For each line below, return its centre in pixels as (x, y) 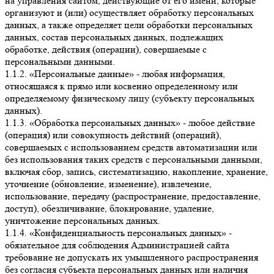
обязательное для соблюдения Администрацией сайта (117, 245)
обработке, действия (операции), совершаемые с (106, 50)
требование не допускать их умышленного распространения (131, 257)
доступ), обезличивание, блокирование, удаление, (109, 209)
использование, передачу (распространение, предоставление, (133, 196)
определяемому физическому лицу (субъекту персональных (130, 98)
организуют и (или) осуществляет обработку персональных (129, 13)
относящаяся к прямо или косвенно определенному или (121, 86)
